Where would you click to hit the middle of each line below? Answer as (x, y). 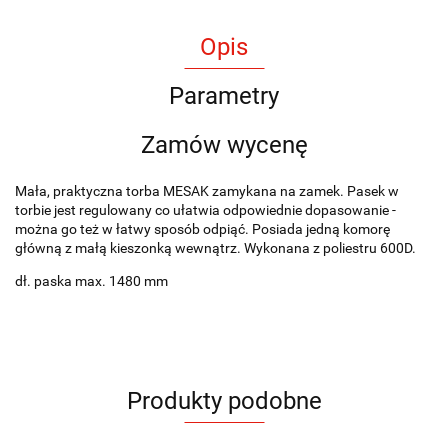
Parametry (224, 95)
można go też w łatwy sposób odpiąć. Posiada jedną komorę (202, 228)
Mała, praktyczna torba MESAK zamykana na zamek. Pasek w (207, 190)
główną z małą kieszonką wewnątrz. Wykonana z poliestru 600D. (215, 247)
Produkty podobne (224, 400)
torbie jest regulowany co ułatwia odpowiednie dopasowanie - (205, 209)
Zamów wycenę (224, 144)
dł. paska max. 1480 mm (91, 280)
